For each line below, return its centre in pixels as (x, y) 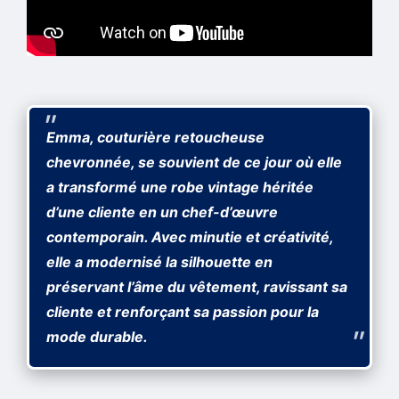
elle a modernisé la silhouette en (160, 262)
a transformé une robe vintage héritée (180, 187)
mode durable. (98, 337)
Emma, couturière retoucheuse (156, 138)
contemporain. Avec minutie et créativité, (190, 237)
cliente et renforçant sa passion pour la (183, 312)
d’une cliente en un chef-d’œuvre (163, 212)
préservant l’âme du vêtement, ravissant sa (197, 287)
